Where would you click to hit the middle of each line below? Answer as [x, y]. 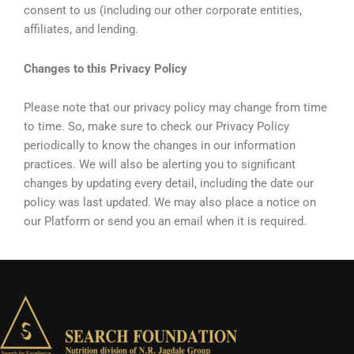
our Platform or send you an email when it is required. [165, 222]
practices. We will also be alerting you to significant [160, 165]
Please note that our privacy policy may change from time [175, 108]
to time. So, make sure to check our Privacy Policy [156, 127]
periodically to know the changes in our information [160, 146]
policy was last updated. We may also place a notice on [170, 203]
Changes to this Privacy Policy [105, 68]
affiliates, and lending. [81, 29]
